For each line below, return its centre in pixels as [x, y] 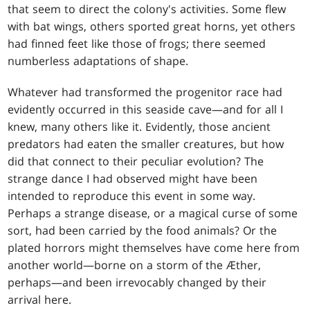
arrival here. [40, 300]
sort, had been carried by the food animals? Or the [143, 231]
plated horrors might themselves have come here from [154, 248]
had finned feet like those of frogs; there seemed [137, 44]
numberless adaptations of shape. [98, 61]
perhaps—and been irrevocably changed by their [137, 283]
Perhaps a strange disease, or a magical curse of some [153, 213]
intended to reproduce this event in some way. [132, 196]
